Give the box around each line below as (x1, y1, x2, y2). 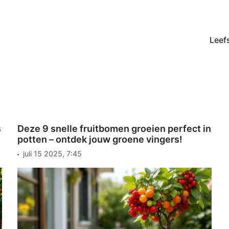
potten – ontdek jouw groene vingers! (17, 134, 182, 145)
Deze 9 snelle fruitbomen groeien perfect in (17, 123, 211, 134)
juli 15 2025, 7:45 (22, 149, 82, 158)
